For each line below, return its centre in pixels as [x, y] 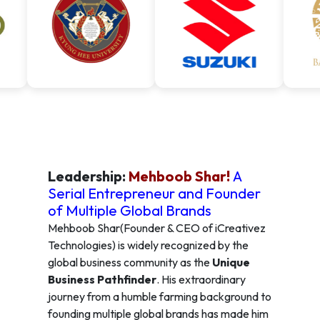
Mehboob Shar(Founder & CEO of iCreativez [156, 228]
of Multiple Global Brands [129, 211]
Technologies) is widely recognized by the [148, 245]
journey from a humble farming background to [159, 297]
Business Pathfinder [102, 280]
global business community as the [130, 262]
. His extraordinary [201, 280]
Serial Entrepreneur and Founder [154, 194]
